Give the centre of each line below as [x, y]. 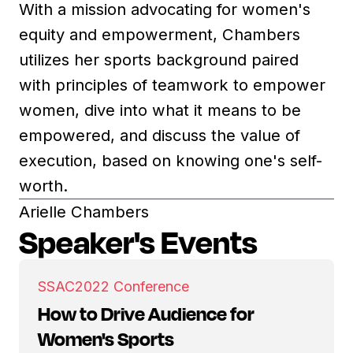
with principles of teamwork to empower [172, 85]
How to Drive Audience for [146, 314]
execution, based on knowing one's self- [171, 160]
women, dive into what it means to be [160, 110]
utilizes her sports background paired [159, 59]
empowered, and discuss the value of [160, 135]
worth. [43, 186]
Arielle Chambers [84, 212]
